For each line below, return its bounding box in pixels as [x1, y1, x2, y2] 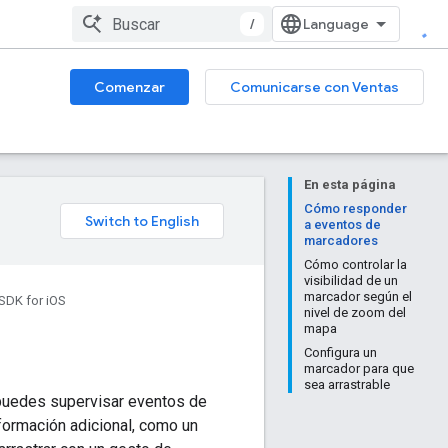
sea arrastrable [304, 377, 390, 392]
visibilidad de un [304, 273, 398, 288]
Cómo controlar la [304, 257, 407, 272]
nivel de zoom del [304, 305, 406, 320]
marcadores [304, 233, 378, 248]
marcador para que [304, 361, 414, 376]
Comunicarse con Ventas [230, 78, 399, 96]
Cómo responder [304, 201, 407, 216]
